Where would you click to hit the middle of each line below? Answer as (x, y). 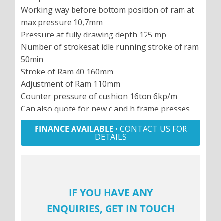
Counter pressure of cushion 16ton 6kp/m (99, 96)
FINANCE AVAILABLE (74, 129)
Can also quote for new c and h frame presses (105, 109)
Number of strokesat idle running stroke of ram (110, 47)
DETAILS (110, 137)
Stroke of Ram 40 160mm (67, 72)
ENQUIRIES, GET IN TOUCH (110, 209)
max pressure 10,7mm (62, 22)
